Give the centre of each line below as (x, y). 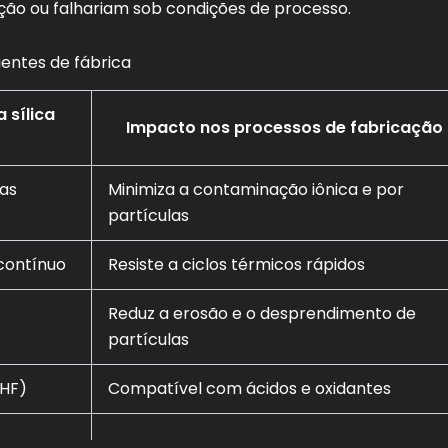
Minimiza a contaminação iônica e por (256, 190)
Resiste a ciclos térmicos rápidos (236, 265)
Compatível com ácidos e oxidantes (249, 389)
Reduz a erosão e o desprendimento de (262, 314)
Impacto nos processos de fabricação (284, 128)
